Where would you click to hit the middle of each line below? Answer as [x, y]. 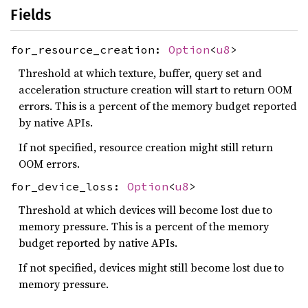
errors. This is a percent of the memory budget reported [158, 106]
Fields [31, 15]
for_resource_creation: [89, 49]
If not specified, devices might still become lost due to [151, 267]
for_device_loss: [69, 187]
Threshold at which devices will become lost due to [145, 209]
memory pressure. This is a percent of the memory [144, 226]
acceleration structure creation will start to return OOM [155, 89]
